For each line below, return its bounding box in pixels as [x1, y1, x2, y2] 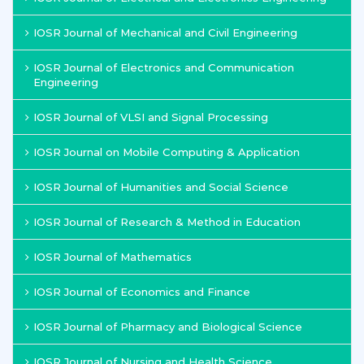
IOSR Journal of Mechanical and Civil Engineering [33, 26, 297, 39]
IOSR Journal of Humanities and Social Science [33, 180, 288, 193]
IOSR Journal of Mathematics [33, 250, 192, 263]
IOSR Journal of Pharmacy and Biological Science [33, 320, 302, 333]
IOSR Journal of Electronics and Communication [33, 61, 294, 74]
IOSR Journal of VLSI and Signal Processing [33, 110, 268, 123]
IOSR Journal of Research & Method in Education [33, 215, 301, 228]
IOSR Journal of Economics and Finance [33, 285, 250, 298]
